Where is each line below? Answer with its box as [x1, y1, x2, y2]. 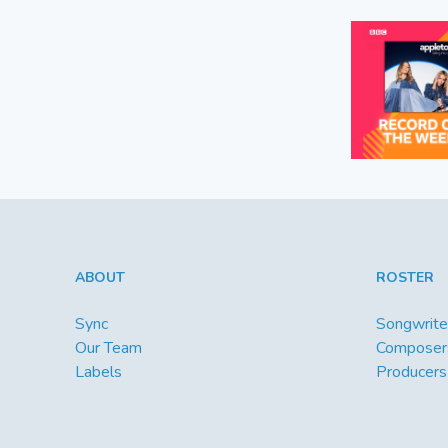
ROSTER [375, 268, 434, 288]
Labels [75, 361, 122, 384]
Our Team [75, 337, 142, 360]
